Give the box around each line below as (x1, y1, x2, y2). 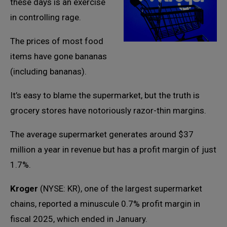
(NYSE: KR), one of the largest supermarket (38, 183, 202, 194)
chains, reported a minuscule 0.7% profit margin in (10, 199, 200, 209)
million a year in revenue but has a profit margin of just (10, 144, 216, 155)
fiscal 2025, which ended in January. (10, 214, 147, 224)
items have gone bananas (10, 51, 107, 61)
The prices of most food (10, 36, 103, 46)
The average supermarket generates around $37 (10, 129, 194, 139)
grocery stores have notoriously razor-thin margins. (10, 105, 206, 116)
